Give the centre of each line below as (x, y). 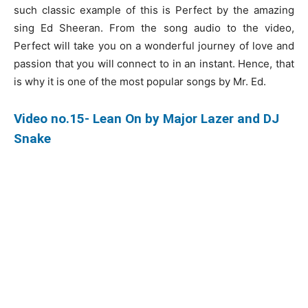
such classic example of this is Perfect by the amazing (154, 10)
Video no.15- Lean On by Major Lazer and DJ (146, 118)
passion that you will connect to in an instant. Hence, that (154, 63)
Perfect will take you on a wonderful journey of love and (154, 45)
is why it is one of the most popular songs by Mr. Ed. (140, 81)
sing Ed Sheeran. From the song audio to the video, (154, 27)
